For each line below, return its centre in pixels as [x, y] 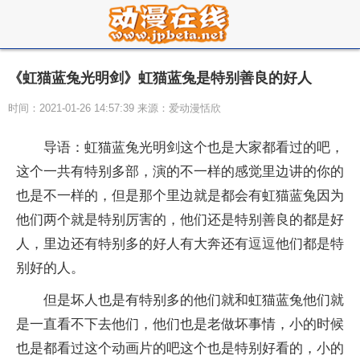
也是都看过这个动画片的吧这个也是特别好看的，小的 [180, 348]
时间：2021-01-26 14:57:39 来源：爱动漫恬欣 [115, 108]
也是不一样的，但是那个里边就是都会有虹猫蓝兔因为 [180, 196]
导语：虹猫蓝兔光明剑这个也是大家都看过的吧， [194, 147]
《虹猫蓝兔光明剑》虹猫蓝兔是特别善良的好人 [160, 78]
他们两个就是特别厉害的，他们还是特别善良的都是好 [180, 220]
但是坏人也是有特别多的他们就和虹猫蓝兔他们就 [194, 300]
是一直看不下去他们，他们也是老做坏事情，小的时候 [180, 324]
